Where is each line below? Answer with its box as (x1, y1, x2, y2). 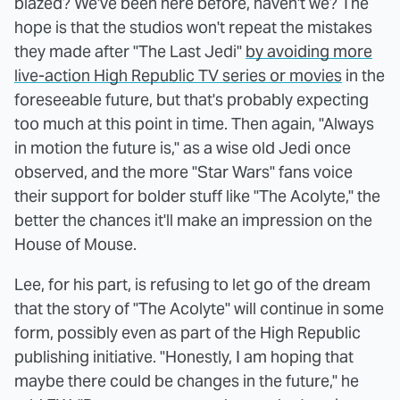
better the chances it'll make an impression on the (14, 210, 372, 231)
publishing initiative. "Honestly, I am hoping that (14, 346, 354, 368)
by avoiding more (246, 41, 372, 62)
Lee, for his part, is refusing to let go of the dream (14, 274, 371, 296)
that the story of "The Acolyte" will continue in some (14, 298, 384, 320)
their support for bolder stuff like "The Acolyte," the (14, 186, 380, 207)
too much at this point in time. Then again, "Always (14, 113, 374, 135)
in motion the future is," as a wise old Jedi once (14, 137, 351, 159)
